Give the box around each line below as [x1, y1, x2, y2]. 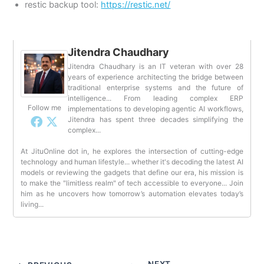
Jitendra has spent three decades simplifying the [68, 114, 243, 124]
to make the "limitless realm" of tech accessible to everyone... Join [21, 178, 243, 187]
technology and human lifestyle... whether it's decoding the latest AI [21, 157, 243, 166]
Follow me [27, 103, 61, 112]
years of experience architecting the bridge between [68, 72, 243, 81]
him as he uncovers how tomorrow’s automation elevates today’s [21, 189, 243, 198]
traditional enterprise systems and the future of [68, 82, 243, 92]
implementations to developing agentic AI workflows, [68, 104, 243, 113]
